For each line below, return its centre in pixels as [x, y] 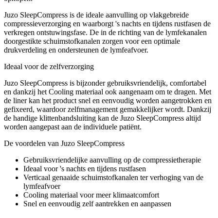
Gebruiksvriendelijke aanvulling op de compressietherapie [112, 160]
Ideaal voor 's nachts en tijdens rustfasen [85, 169]
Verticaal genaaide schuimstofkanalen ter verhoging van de [113, 178]
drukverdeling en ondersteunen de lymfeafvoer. [76, 50]
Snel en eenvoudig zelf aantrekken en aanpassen [97, 204]
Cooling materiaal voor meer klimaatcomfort [91, 195]
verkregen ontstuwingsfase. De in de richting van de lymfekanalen [105, 33]
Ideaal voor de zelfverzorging [49, 67]
